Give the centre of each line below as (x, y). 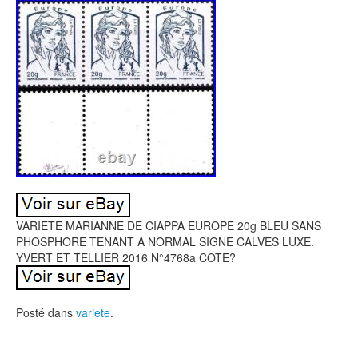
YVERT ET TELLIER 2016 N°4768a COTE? (126, 257)
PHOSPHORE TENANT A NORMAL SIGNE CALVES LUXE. (165, 241)
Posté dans (46, 312)
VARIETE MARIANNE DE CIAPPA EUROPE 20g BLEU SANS (169, 225)
